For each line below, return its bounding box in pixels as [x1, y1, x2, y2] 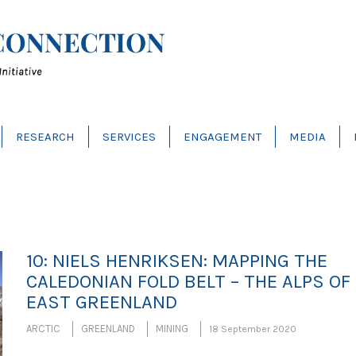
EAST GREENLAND [25, 291, 177, 313]
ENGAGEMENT [183, 130, 261, 145]
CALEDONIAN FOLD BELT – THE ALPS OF [25, 270, 350, 292]
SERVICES [102, 130, 156, 145]
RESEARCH [15, 130, 75, 145]
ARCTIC [25, 323, 60, 335]
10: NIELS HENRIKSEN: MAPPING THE [25, 250, 327, 272]
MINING [155, 323, 188, 335]
